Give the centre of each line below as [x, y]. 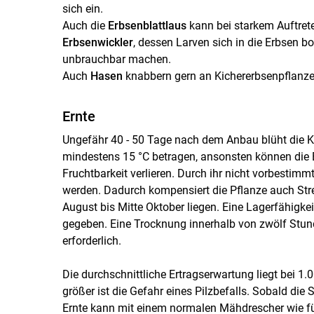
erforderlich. [93, 240]
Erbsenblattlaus [147, 25]
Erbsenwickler [97, 42]
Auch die [85, 25]
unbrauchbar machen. [116, 59]
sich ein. [82, 8]
